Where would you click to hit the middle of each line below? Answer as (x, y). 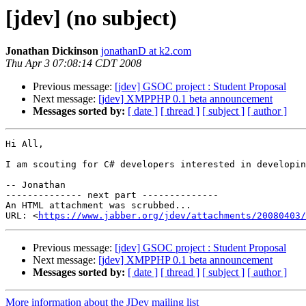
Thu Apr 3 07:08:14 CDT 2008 (73, 64)
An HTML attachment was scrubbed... (98, 206)
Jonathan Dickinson (52, 51)
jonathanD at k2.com (146, 51)
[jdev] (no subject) (91, 18)
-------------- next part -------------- (112, 195)
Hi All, (25, 144)
